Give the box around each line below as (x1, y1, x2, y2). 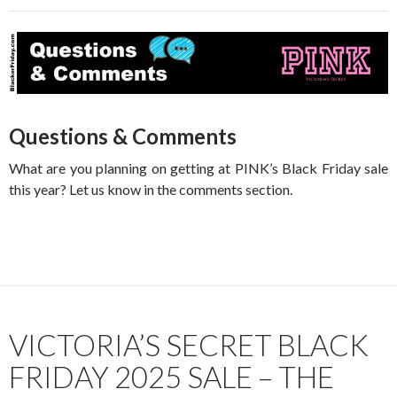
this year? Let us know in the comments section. (9, 180, 292, 198)
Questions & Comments (9, 122, 237, 149)
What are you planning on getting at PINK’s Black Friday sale (9, 159, 388, 176)
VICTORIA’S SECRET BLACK (9, 326, 369, 362)
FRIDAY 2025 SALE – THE (9, 358, 334, 394)
